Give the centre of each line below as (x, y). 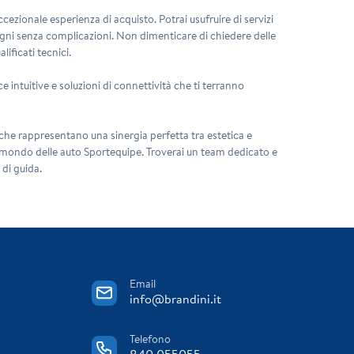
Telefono (150, 339)
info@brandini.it (175, 298)
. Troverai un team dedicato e (210, 151)
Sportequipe (113, 151)
